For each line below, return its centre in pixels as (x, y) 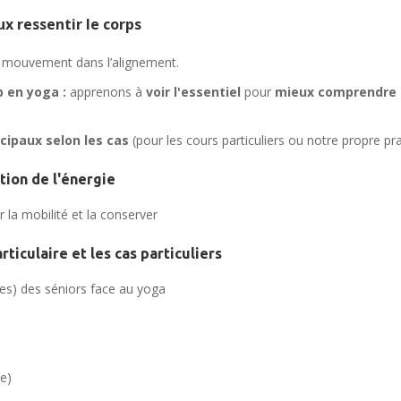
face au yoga (126, 288)
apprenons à (106, 92)
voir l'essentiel (193, 92)
